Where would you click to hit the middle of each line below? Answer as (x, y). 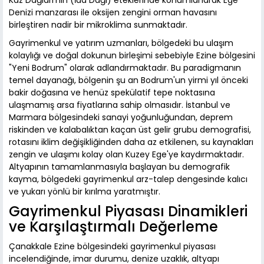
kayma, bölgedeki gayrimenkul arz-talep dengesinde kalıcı (128, 179)
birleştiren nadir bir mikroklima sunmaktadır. (98, 25)
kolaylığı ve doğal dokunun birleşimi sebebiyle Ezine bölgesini (132, 56)
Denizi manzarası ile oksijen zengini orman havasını (113, 13)
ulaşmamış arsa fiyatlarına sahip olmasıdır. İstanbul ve (120, 105)
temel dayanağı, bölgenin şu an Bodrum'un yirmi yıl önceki (128, 80)
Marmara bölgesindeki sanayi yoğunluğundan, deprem (121, 118)
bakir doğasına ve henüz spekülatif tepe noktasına (112, 93)
